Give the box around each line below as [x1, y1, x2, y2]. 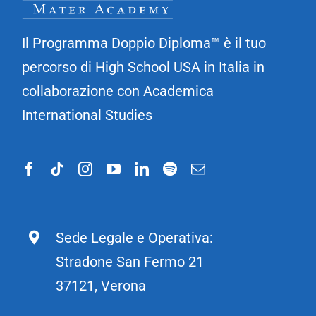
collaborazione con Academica [22, 83, 214, 100]
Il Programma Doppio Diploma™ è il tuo [22, 35, 267, 52]
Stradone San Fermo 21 [56, 253, 205, 271]
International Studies [22, 107, 153, 124]
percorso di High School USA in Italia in [22, 59, 265, 76]
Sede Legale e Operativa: [56, 229, 214, 247]
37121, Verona [56, 277, 147, 295]
